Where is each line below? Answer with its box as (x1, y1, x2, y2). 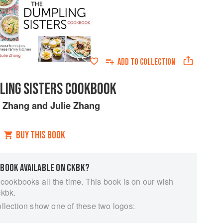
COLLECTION (139, 57, 175, 67)
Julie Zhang (50, 99, 100, 112)
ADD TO (117, 57, 140, 67)
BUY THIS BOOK (15, 129, 65, 141)
